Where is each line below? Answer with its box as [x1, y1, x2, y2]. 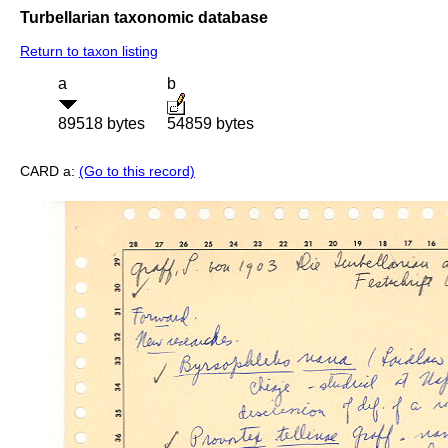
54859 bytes [167, 115, 254, 133]
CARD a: [20, 163, 79, 180]
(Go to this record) [79, 163, 195, 180]
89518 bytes [58, 115, 145, 133]
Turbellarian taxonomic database [20, 8, 268, 26]
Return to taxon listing [20, 43, 158, 60]
